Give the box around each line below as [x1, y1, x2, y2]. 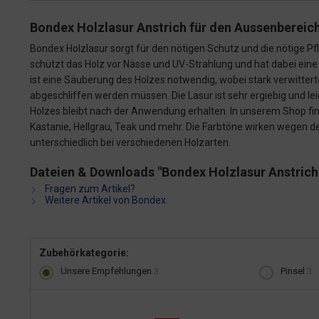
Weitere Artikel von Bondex [43, 194, 166, 206]
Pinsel [280, 266, 307, 276]
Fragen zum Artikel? [43, 183, 135, 194]
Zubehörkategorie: [39, 247, 129, 258]
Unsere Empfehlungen [61, 266, 154, 276]
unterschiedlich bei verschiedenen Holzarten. [30, 137, 231, 148]
